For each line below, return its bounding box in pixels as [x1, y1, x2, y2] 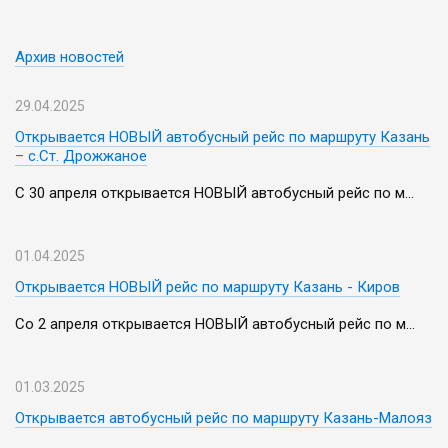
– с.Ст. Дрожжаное [15, 147, 147, 165]
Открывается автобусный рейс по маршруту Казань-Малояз [15, 409, 432, 427]
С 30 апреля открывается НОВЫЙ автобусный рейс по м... [15, 184, 414, 202]
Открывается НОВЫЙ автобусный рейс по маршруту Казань [15, 128, 430, 146]
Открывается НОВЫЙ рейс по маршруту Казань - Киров [15, 278, 400, 296]
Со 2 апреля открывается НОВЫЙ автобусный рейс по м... [15, 315, 415, 333]
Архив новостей [15, 48, 124, 66]
